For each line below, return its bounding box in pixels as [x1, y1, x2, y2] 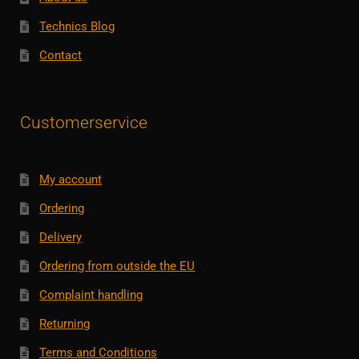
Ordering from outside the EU [39, 259, 196, 274]
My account [39, 171, 103, 187]
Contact [39, 48, 83, 63]
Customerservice [19, 112, 147, 133]
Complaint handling [39, 288, 143, 303]
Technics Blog [39, 19, 115, 34]
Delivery [39, 229, 83, 244]
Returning [39, 317, 91, 332]
